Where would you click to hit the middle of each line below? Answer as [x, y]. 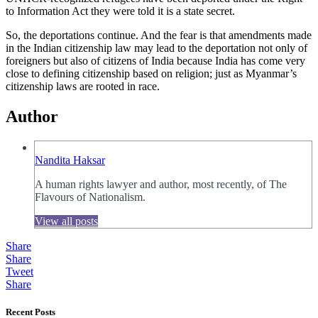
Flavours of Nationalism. [90, 197]
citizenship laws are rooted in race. [83, 86]
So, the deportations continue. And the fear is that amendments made [159, 35]
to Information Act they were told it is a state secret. [120, 11]
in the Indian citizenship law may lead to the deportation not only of [157, 48]
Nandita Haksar [70, 160]
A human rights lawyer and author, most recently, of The [161, 184]
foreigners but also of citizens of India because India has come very [155, 60]
